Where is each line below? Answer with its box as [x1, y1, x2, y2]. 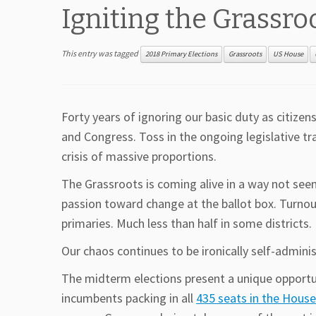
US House [273, 49, 303, 59]
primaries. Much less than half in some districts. [61, 215, 312, 232]
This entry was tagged [61, 48, 140, 59]
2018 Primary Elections [145, 49, 217, 59]
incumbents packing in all [61, 290, 196, 307]
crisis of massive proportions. [61, 148, 217, 165]
